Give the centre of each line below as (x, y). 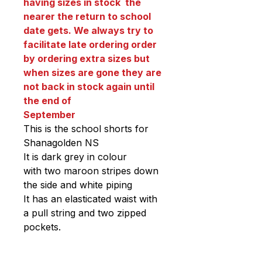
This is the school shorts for (86, 129)
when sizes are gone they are (92, 73)
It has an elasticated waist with (90, 199)
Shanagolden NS (61, 143)
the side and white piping (78, 185)
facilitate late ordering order (90, 45)
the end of (47, 101)
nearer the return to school (87, 17)
